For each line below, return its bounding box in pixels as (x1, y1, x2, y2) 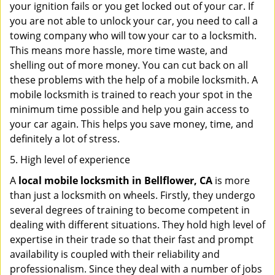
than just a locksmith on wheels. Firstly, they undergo (10, 188, 255, 202)
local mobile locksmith (18, 174, 130, 187)
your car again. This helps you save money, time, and (10, 117, 254, 131)
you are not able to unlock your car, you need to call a (10, 14, 258, 28)
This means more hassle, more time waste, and (10, 44, 228, 57)
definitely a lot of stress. (10, 132, 120, 145)
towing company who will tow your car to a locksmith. (10, 29, 257, 42)
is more (212, 174, 250, 187)
